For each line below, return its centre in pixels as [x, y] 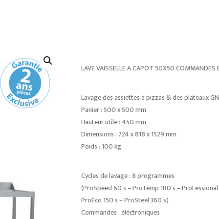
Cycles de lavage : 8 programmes [128, 176]
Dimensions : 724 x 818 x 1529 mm [129, 134]
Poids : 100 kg [101, 146]
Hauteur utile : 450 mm [113, 122]
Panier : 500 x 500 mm [113, 110]
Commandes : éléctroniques [120, 212]
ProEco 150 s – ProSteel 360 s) [125, 200]
